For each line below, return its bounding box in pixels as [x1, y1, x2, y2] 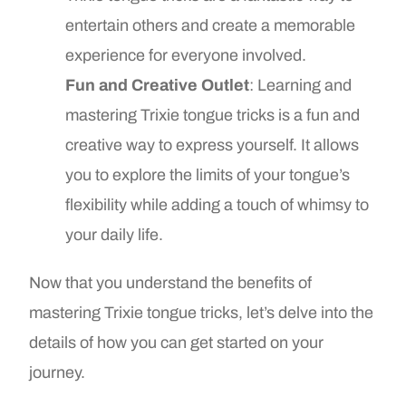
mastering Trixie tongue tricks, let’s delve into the [29, 303, 374, 322]
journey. [29, 362, 86, 382]
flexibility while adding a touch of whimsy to [65, 195, 370, 214]
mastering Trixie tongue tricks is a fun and [65, 105, 361, 124]
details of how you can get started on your [29, 333, 324, 352]
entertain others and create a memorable [65, 15, 356, 34]
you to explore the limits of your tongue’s [65, 165, 351, 184]
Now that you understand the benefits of [29, 273, 313, 292]
